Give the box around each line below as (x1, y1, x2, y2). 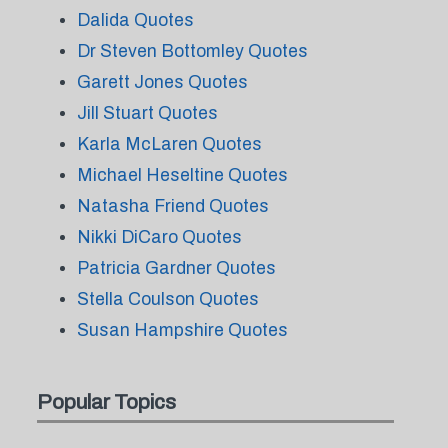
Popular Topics (36, 390, 176, 414)
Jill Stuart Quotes (76, 103, 218, 123)
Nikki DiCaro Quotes (76, 227, 242, 247)
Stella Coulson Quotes (76, 289, 259, 309)
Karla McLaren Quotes (76, 134, 262, 154)
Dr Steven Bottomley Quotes (76, 41, 308, 61)
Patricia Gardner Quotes (76, 258, 276, 278)
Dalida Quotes (76, 10, 194, 30)
